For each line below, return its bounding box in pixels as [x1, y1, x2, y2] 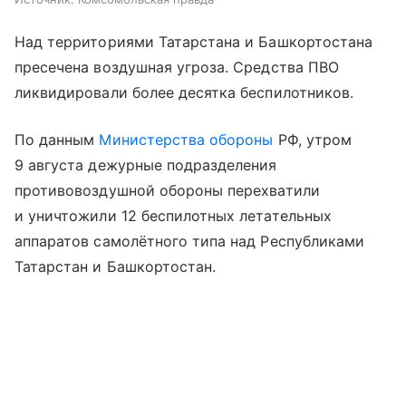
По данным [14, 130, 100, 150]
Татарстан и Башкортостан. [14, 257, 217, 276]
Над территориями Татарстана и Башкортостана [14, 33, 373, 52]
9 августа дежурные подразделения [14, 156, 277, 175]
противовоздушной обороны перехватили [14, 181, 320, 200]
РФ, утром [273, 130, 352, 150]
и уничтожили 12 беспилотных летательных [14, 207, 332, 226]
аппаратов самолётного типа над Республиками [14, 232, 365, 251]
